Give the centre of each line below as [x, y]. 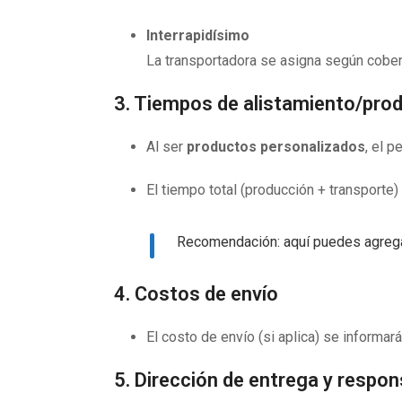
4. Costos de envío [196, 294]
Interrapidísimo [198, 35]
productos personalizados [276, 147]
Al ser [166, 147]
